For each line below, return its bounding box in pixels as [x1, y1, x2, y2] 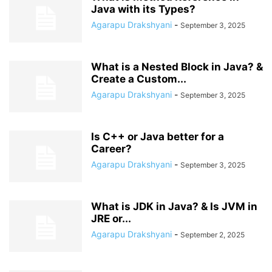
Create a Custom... [91, 73, 186, 85]
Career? [91, 143, 132, 155]
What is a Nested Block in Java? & [91, 61, 263, 73]
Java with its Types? [91, 3, 195, 15]
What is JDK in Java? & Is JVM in [91, 200, 257, 212]
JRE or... [91, 212, 131, 225]
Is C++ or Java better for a [91, 131, 224, 143]
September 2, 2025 [180, 230, 245, 239]
